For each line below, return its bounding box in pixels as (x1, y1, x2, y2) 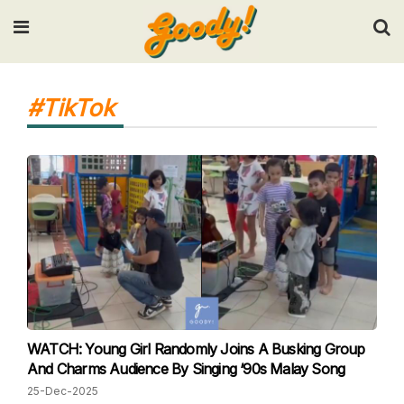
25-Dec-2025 (27, 384, 98, 398)
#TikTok (27, 94, 115, 122)
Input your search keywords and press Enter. (69, 50, 335, 67)
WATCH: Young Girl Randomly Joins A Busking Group (27, 340, 365, 358)
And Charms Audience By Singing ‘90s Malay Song (27, 360, 345, 378)
